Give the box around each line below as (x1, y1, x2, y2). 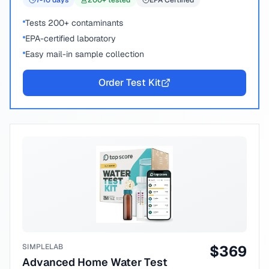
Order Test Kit (98, 76, 161, 89)
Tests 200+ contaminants (25, 17, 123, 28)
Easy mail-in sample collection (25, 49, 144, 59)
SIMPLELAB (22, 242, 64, 252)
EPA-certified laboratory (25, 33, 116, 44)
